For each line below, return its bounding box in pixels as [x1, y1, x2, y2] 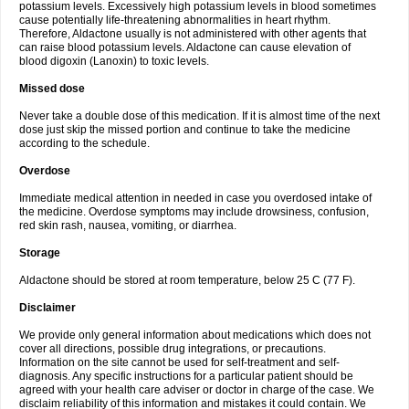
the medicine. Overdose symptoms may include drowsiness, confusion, [19, 205, 369, 218]
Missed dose [19, 82, 85, 95]
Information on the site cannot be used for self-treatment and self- [19, 356, 340, 369]
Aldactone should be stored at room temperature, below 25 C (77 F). [19, 274, 358, 287]
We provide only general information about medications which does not [19, 329, 371, 341]
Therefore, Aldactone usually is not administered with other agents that [19, 27, 366, 40]
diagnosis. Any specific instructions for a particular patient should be [19, 370, 353, 383]
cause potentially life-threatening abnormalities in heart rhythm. [19, 14, 330, 26]
